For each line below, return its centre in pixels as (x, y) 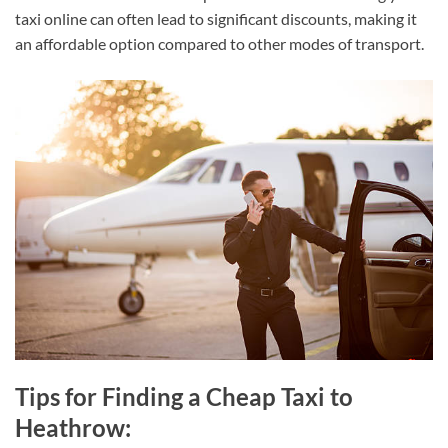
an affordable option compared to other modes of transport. (219, 44)
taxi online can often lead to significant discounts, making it (216, 19)
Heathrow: (73, 427)
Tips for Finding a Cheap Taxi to (184, 396)
